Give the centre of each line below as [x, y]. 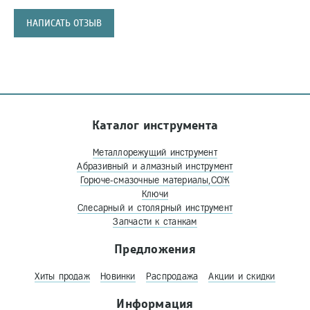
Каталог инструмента [155, 126]
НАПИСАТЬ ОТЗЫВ [64, 24]
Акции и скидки [242, 277]
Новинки [118, 277]
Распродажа [172, 277]
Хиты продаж [62, 277]
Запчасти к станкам [155, 222]
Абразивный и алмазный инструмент [155, 167]
